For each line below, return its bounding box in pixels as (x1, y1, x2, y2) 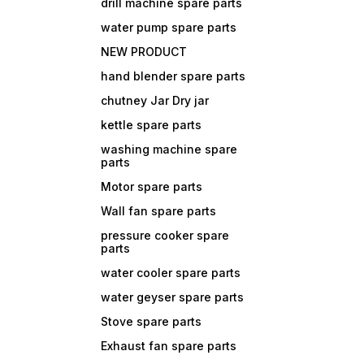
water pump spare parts (101, 20, 237, 35)
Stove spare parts (101, 314, 202, 329)
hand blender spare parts (101, 69, 246, 84)
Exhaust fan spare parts (101, 339, 237, 353)
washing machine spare (101, 142, 238, 157)
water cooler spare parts (101, 266, 241, 280)
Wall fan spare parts (101, 204, 217, 219)
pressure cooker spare (101, 228, 230, 243)
